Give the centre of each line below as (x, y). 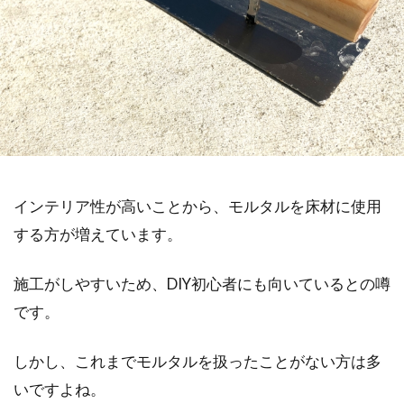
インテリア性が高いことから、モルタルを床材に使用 (197, 206)
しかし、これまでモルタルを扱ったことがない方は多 (197, 361)
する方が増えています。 (98, 234)
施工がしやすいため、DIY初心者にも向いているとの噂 (202, 284)
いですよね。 (60, 389)
